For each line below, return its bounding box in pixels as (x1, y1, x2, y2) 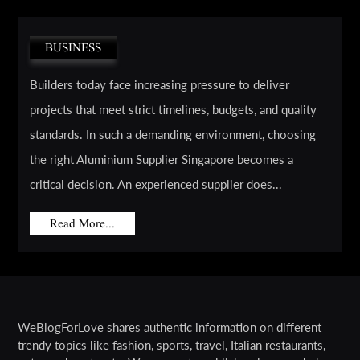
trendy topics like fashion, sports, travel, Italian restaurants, (18, 337, 326, 353)
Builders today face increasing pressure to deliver (30, 77, 290, 92)
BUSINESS (45, 41, 102, 55)
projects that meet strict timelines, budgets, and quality (30, 102, 317, 117)
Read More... (50, 217, 116, 231)
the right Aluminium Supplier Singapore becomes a (30, 152, 294, 167)
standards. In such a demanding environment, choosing (30, 127, 317, 142)
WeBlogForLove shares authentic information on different (18, 320, 322, 335)
